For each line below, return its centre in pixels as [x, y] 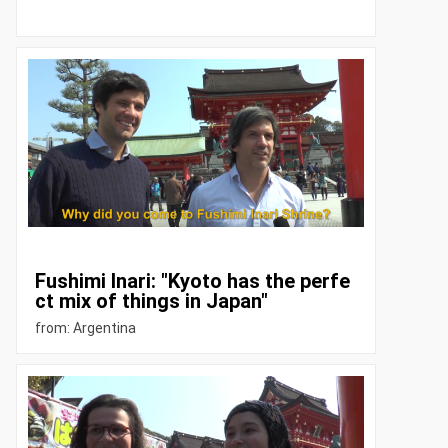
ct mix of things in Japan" [151, 301]
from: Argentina [85, 328]
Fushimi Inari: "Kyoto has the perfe [192, 281]
